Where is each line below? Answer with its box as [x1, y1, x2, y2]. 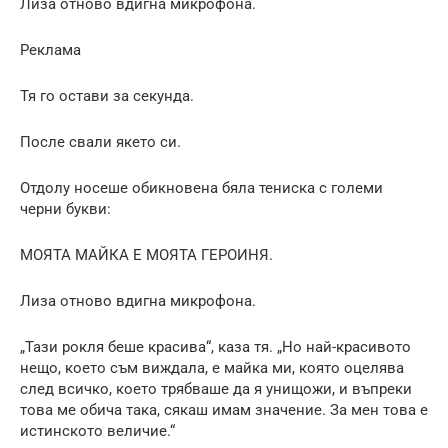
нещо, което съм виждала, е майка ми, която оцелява [20, 358, 404, 377]
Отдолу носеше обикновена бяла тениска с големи [20, 178, 383, 197]
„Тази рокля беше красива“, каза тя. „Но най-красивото [20, 337, 411, 356]
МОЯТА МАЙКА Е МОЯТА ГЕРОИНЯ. [20, 245, 273, 264]
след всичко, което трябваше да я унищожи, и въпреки [20, 379, 412, 398]
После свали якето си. [20, 132, 181, 151]
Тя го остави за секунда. [20, 86, 194, 105]
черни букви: [20, 199, 111, 218]
